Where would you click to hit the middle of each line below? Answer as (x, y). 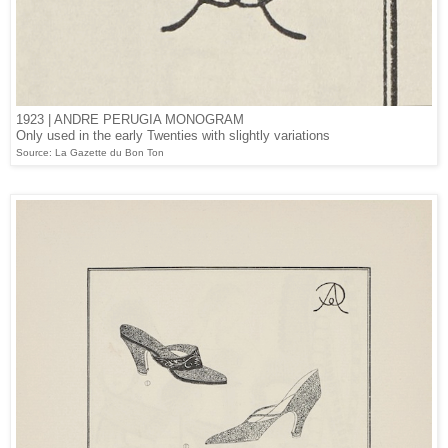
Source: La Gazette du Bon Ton (90, 152)
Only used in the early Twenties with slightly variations (173, 135)
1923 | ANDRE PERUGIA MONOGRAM (130, 119)
